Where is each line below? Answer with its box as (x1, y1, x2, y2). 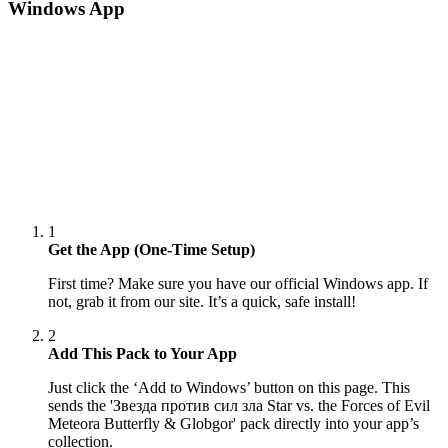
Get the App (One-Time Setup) (48, 240, 255, 258)
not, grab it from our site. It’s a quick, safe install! (48, 292, 356, 310)
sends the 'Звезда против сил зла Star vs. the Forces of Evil (48, 396, 430, 414)
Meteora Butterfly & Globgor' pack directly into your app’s (48, 414, 419, 432)
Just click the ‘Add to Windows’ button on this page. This (48, 378, 410, 396)
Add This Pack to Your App (48, 344, 237, 362)
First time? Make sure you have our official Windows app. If (48, 274, 428, 292)
